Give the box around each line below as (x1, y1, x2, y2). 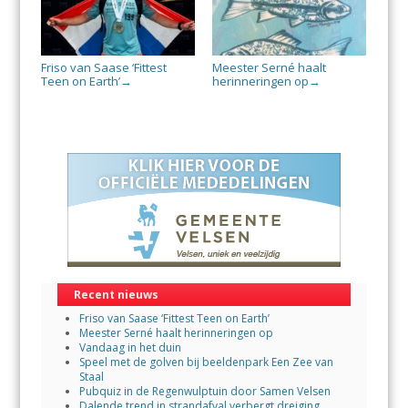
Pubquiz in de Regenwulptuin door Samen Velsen (78, 383, 331, 400)
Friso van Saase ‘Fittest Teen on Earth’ (78, 311, 270, 327)
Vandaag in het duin (78, 340, 181, 356)
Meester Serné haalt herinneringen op (78, 325, 273, 342)
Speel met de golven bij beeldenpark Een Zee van (78, 354, 333, 371)
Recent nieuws (73, 287, 158, 303)
